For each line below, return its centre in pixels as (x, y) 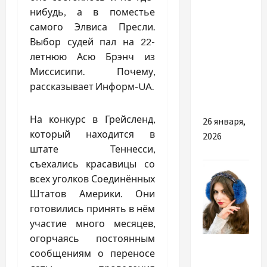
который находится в (92, 134)
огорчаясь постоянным (92, 238)
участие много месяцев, (92, 223)
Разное (218, 242)
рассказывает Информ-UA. (92, 86)
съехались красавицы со (92, 164)
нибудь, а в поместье (92, 12)
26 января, (224, 121)
